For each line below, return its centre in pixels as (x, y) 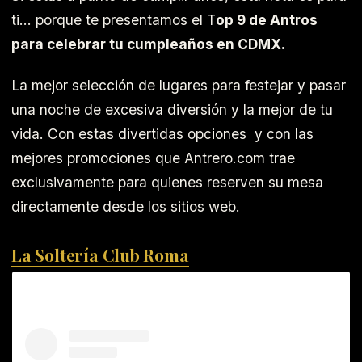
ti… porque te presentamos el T (114, 20)
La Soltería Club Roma (100, 255)
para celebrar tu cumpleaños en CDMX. (148, 44)
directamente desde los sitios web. (126, 207)
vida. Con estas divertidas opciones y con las (162, 134)
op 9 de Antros (267, 20)
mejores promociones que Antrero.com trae (153, 158)
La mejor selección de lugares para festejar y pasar (179, 86)
